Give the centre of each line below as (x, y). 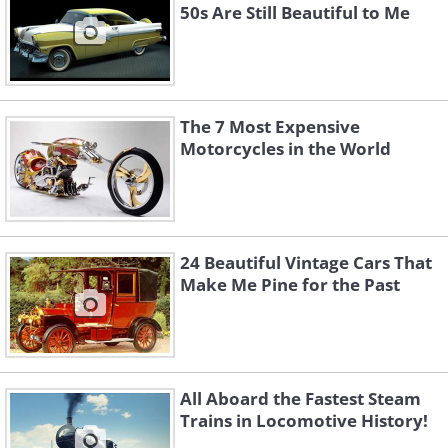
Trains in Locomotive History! (304, 421)
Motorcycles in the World (285, 149)
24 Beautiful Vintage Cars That (306, 263)
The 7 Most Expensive (270, 127)
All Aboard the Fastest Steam (300, 399)
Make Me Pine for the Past (290, 285)
